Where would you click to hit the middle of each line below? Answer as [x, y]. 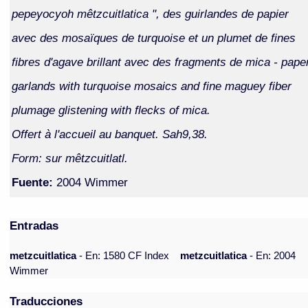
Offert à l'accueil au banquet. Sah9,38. [109, 134]
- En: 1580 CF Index [124, 256]
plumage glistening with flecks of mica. [111, 110]
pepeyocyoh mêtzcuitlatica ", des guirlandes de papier [150, 13]
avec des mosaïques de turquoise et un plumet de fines [153, 37]
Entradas [34, 226]
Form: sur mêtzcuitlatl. [69, 158]
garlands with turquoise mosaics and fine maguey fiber [151, 86]
